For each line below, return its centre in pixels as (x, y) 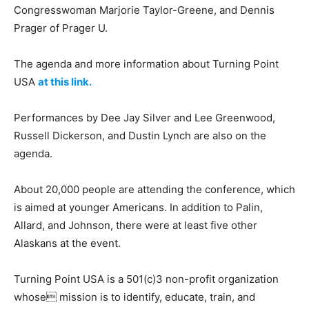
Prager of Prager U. (61, 28)
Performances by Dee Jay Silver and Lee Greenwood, (144, 118)
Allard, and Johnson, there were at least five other (136, 225)
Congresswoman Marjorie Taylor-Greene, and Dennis (144, 10)
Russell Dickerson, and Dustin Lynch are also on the (140, 136)
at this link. (65, 82)
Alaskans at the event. (67, 243)
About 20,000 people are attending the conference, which (154, 189)
